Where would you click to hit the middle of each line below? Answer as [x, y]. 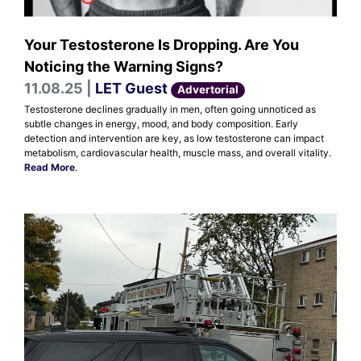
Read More [50, 168]
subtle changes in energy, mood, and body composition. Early [161, 124]
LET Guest [131, 89]
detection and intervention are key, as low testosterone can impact [174, 139]
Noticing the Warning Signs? [124, 67]
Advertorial [208, 90]
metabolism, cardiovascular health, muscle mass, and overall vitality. [178, 153]
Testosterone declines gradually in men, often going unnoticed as [170, 110]
